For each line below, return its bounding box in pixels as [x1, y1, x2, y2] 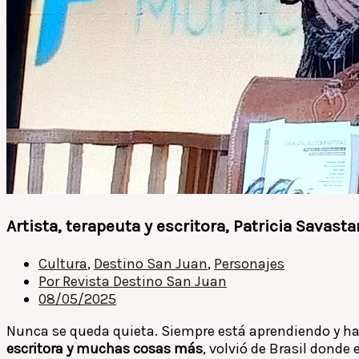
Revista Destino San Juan [59, 272, 227, 290]
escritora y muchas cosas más [6, 339, 203, 357]
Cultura [38, 254, 87, 272]
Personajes [214, 254, 284, 272]
